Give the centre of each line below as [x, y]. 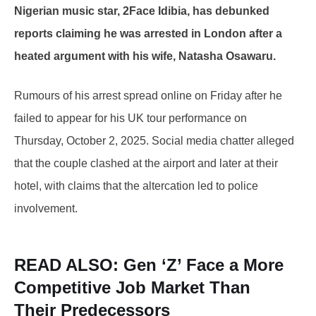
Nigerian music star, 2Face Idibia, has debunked [142, 11]
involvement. [46, 208]
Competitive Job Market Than [132, 287]
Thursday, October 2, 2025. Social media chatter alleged [154, 140]
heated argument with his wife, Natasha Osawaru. [145, 56]
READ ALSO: [69, 265]
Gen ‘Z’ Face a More [203, 265]
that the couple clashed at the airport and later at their [146, 163]
